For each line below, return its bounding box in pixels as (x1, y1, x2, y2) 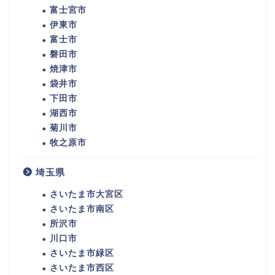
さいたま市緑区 (50, 248, 114, 258)
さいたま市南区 (50, 204, 114, 214)
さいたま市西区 (50, 263, 114, 273)
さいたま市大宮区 (50, 189, 123, 199)
